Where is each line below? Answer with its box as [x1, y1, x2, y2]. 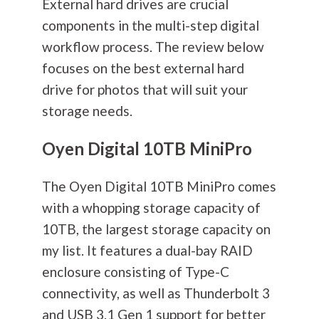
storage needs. [41, 103, 132, 120]
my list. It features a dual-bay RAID [41, 242, 253, 259]
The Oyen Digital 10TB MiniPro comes [41, 178, 276, 195]
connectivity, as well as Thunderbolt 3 [41, 285, 270, 302]
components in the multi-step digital [41, 17, 259, 34]
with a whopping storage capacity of [41, 199, 261, 216]
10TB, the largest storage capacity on [41, 221, 271, 238]
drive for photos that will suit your [41, 81, 248, 98]
